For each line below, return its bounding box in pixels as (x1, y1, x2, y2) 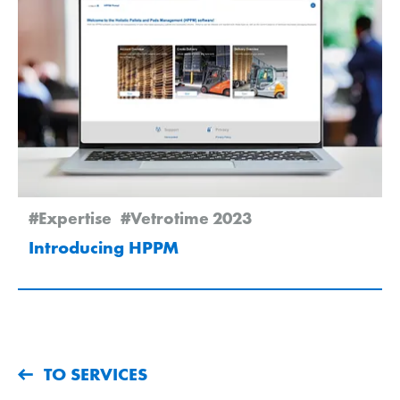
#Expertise (29, 207, 112, 229)
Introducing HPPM (29, 236, 179, 260)
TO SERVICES (44, 362, 147, 387)
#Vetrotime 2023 (121, 207, 252, 229)
